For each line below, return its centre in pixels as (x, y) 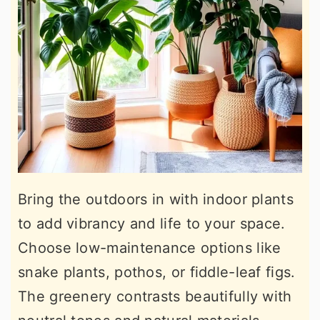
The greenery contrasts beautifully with (155, 296)
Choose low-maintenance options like (150, 247)
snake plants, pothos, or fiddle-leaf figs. (157, 272)
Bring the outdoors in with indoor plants (156, 199)
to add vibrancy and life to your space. (152, 223)
